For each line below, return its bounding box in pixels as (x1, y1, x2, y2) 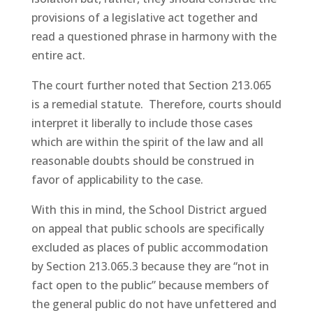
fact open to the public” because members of (31, 277, 269, 293)
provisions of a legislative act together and (31, 10, 258, 25)
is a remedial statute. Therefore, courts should (31, 96, 282, 112)
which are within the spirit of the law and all (31, 134, 263, 150)
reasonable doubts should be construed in (31, 153, 254, 168)
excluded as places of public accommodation (31, 240, 268, 255)
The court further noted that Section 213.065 (31, 78, 272, 93)
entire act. (31, 48, 85, 63)
